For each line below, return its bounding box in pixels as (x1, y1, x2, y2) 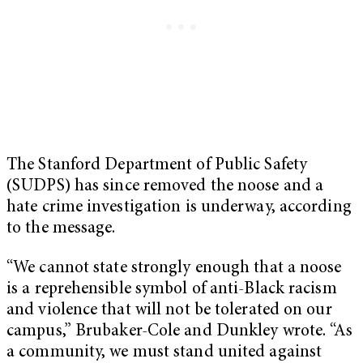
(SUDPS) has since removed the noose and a (6, 177, 324, 195)
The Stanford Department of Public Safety (6, 156, 308, 174)
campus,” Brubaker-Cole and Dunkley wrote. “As (6, 323, 353, 341)
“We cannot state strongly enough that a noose (6, 260, 342, 278)
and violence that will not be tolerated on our (6, 302, 332, 320)
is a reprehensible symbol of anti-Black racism (6, 281, 337, 299)
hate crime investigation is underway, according (6, 199, 352, 216)
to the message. (6, 220, 116, 237)
